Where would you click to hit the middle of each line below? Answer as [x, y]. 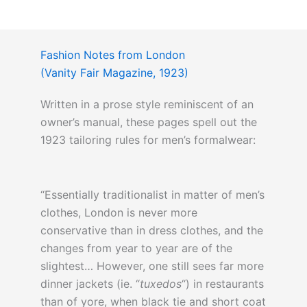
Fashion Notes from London [112, 55]
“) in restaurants [222, 284]
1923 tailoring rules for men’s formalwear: [148, 140]
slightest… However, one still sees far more [152, 266]
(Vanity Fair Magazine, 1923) [114, 73]
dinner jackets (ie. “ [90, 284]
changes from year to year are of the [136, 248]
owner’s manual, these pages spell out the [148, 122]
